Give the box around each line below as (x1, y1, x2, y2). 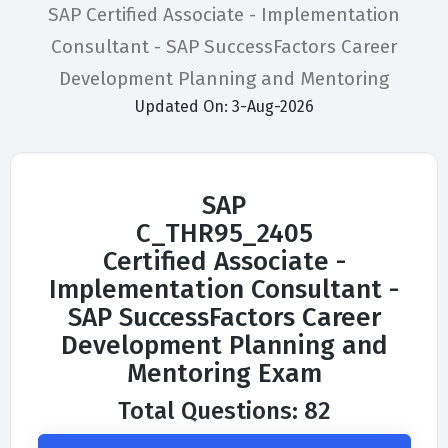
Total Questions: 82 (117, 397, 331, 426)
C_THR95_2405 (135, 218, 313, 250)
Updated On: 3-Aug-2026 (134, 97, 314, 117)
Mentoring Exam (126, 358, 322, 390)
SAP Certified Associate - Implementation (48, 3, 400, 27)
